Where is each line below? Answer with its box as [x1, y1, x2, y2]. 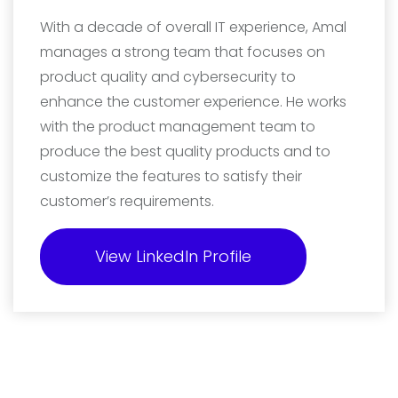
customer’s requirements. [40, 190, 214, 211]
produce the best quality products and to [40, 140, 330, 162]
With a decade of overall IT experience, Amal [40, 16, 346, 37]
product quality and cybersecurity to [40, 66, 296, 87]
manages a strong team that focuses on [40, 41, 325, 62]
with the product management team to [40, 115, 315, 137]
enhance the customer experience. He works [40, 91, 346, 112]
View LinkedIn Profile [95, 244, 251, 267]
